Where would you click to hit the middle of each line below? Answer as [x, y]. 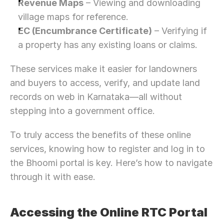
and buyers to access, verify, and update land [105, 83]
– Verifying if [179, 31]
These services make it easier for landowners [103, 69]
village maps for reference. [73, 17]
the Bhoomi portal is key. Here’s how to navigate [111, 163]
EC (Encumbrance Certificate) [85, 31]
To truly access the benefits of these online [100, 135]
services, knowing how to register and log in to [107, 149]
